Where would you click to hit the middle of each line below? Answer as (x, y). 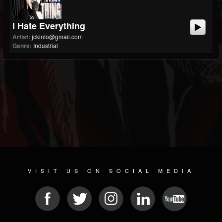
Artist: (21, 37)
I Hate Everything (49, 26)
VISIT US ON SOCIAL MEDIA (111, 170)
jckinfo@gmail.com (57, 36)
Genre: (22, 46)
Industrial (46, 45)
